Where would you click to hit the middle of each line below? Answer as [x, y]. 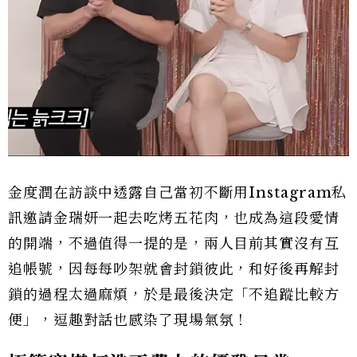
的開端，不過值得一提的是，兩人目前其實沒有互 [174, 243]
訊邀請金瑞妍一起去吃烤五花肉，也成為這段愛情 [174, 218]
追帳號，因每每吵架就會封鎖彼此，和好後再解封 [174, 269]
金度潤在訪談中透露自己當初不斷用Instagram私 [178, 192]
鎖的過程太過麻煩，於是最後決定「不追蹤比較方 [174, 294]
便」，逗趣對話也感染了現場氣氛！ [129, 320]
